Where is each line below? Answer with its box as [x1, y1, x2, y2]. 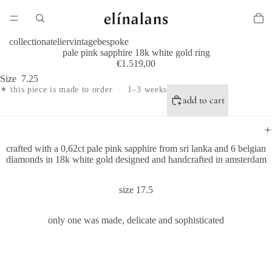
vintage [69, 36, 97, 47]
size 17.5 [119, 184, 153, 195]
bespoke [97, 36, 129, 47]
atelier [46, 36, 69, 47]
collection [9, 36, 46, 47]
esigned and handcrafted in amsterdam [120, 154, 267, 165]
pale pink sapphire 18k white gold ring [62, 47, 210, 58]
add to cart [183, 93, 225, 106]
